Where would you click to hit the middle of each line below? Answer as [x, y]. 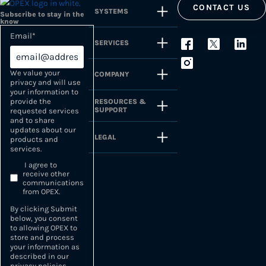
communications [53, 182]
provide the [31, 101]
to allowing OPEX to [44, 227]
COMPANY [112, 74]
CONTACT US [221, 7]
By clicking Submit [44, 208]
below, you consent [44, 218]
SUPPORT [111, 110]
